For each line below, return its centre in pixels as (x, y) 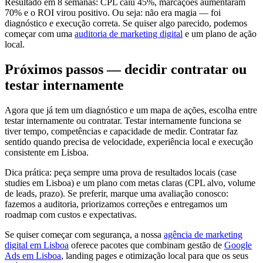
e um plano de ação (220, 33)
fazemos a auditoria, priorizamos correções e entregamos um (116, 204)
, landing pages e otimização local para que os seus (155, 255)
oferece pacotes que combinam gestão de (146, 245)
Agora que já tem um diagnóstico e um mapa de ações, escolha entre (131, 110)
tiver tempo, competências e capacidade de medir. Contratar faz (121, 131)
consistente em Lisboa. (47, 152)
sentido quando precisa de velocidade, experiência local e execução (129, 141)
